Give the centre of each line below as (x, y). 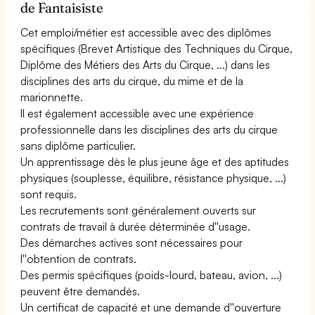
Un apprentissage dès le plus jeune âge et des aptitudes (155, 161)
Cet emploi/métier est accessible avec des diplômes (146, 32)
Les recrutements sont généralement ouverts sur (139, 210)
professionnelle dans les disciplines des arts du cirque (149, 129)
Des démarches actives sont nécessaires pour (132, 242)
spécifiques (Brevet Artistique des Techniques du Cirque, (157, 48)
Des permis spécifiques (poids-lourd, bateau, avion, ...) (152, 275)
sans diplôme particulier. (78, 145)
